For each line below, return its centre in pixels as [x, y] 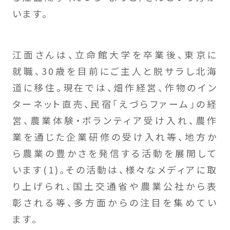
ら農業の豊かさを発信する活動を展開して [115, 153]
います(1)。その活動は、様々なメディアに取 [115, 169]
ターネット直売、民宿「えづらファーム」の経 [115, 103]
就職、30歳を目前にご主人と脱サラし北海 [115, 71]
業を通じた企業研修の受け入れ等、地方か [115, 136]
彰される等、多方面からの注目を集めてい [115, 202]
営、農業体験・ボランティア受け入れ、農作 [115, 120]
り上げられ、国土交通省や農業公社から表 [115, 186]
